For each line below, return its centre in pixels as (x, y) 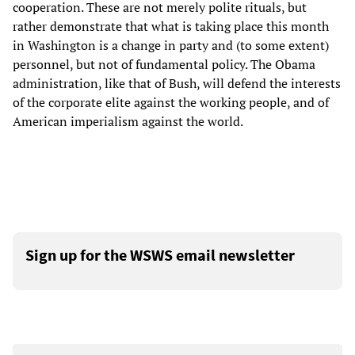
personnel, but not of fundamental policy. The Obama (164, 64)
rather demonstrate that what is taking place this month (171, 26)
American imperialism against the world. (128, 121)
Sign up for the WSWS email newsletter (160, 254)
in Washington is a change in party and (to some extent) (171, 45)
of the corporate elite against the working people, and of (171, 102)
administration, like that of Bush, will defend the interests (177, 83)
